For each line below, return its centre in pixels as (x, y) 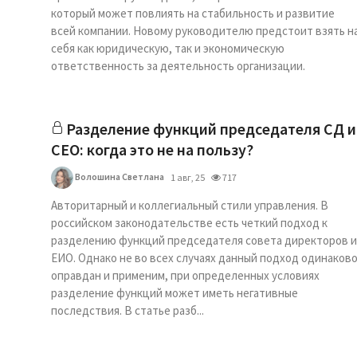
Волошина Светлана (119, 176)
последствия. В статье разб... (127, 310)
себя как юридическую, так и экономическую (168, 48)
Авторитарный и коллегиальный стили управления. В (190, 205)
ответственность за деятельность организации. (178, 66)
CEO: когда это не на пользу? (152, 149)
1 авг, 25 (188, 177)
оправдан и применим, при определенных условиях (185, 275)
